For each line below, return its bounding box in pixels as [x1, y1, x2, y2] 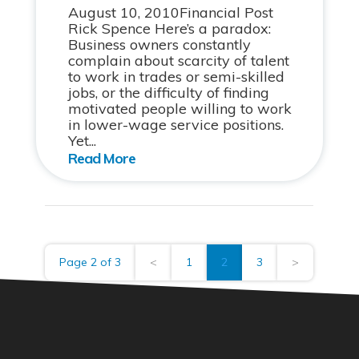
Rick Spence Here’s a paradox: [67, 19, 271, 38]
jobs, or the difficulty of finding [67, 83, 269, 102]
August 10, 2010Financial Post [67, 3, 273, 22]
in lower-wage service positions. [67, 115, 284, 134]
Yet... [67, 131, 96, 150]
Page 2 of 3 [59, 255, 122, 269]
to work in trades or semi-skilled [67, 67, 284, 86]
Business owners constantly [67, 35, 251, 54]
